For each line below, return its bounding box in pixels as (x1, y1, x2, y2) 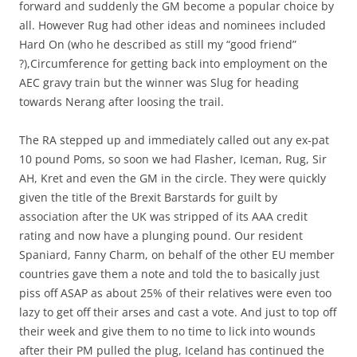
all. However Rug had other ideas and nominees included (19, 18, 326, 33)
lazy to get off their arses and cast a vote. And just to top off (19, 304, 336, 320)
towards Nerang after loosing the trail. (19, 94, 224, 110)
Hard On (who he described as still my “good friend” (19, 37, 296, 53)
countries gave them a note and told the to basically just (19, 266, 320, 282)
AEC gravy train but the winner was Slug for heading (19, 75, 299, 91)
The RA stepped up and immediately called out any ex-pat (19, 132, 329, 148)
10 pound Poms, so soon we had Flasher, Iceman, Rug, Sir (19, 151, 327, 167)
